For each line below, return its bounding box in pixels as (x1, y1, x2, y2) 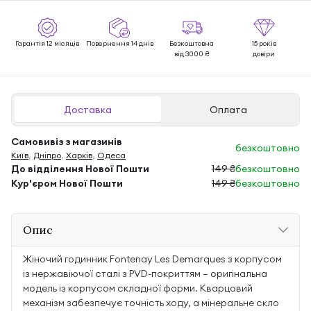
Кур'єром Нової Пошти (11, 177, 123, 190)
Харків (66, 150, 92, 160)
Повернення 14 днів (85, 39, 153, 48)
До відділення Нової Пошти (11, 162, 149, 175)
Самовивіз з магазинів (11, 135, 122, 148)
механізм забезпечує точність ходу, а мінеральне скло (23, 296, 279, 309)
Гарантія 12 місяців (15, 39, 79, 48)
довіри (253, 49, 275, 58)
